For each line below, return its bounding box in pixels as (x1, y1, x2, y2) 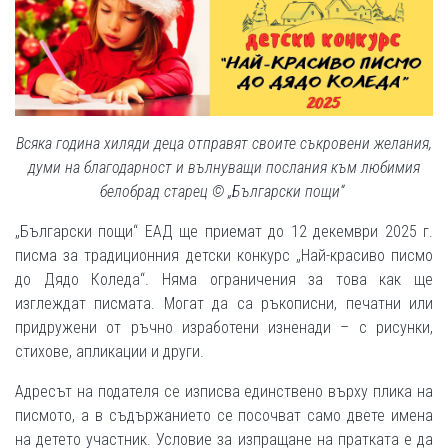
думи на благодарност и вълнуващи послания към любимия (28, 158, 420, 178)
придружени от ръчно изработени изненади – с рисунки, (15, 318, 433, 338)
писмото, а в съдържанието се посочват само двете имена (15, 406, 433, 426)
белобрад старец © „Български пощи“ (100, 182, 348, 202)
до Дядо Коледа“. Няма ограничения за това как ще (15, 270, 433, 290)
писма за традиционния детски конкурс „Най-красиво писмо (15, 246, 433, 266)
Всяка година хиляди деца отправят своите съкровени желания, (16, 134, 432, 154)
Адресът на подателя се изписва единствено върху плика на (15, 382, 433, 402)
